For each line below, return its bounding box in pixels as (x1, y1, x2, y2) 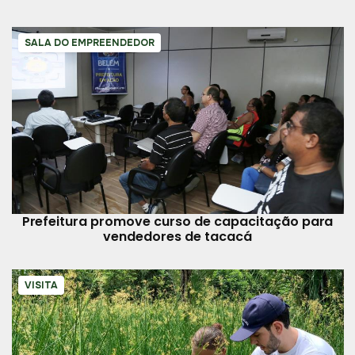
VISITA (24, 278, 58, 292)
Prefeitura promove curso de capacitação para (21, 212, 334, 231)
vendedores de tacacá (103, 227, 252, 246)
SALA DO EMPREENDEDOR (24, 36, 155, 50)
